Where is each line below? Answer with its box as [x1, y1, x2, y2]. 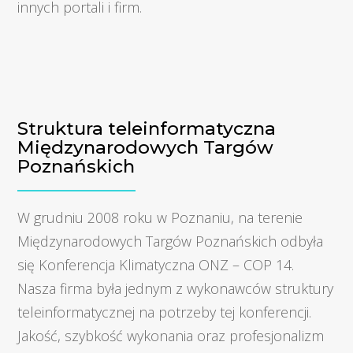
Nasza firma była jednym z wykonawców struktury [17, 278, 334, 298]
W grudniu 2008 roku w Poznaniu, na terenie [17, 207, 303, 227]
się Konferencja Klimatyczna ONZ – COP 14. [17, 255, 295, 274]
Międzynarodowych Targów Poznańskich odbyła [17, 231, 324, 251]
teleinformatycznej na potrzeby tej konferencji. [17, 302, 312, 321]
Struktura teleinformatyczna [17, 117, 277, 139]
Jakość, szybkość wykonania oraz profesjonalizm [17, 325, 325, 345]
